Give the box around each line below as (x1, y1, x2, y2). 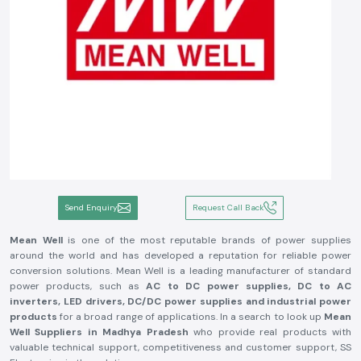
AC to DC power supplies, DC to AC (139, 280, 352, 293)
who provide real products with (193, 326, 352, 338)
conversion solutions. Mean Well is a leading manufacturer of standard (10, 264, 351, 277)
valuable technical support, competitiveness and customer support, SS (10, 341, 351, 354)
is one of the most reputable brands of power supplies (62, 234, 352, 247)
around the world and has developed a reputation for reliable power (10, 249, 351, 262)
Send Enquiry (64, 202, 118, 213)
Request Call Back (193, 202, 264, 213)
